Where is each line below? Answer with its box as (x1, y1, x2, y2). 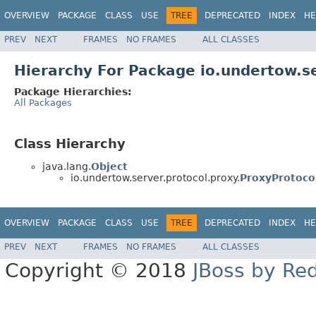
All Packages (14, 97, 72, 108)
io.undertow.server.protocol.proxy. (71, 172, 240, 184)
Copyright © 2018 (5, 259, 193, 283)
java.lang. (42, 161, 91, 173)
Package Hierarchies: (14, 85, 132, 97)
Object (91, 161, 128, 173)
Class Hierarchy (14, 135, 126, 151)
